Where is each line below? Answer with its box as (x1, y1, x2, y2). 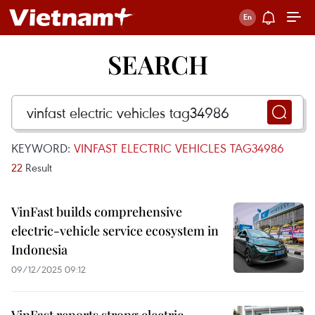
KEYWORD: (11, 140, 74, 156)
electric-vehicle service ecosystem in (11, 222, 219, 239)
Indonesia (11, 241, 67, 258)
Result (22, 160, 52, 174)
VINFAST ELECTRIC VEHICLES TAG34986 (74, 140, 284, 156)
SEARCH (107, 47, 208, 81)
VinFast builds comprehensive (11, 203, 182, 220)
